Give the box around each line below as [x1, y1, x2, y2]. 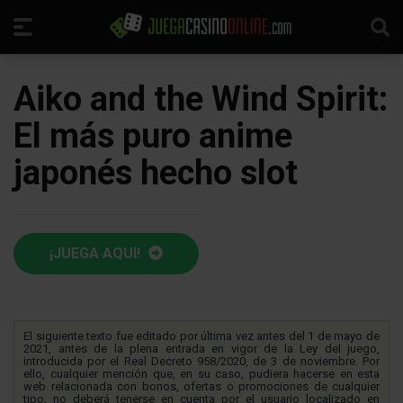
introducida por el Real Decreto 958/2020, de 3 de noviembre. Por [23, 354, 380, 368]
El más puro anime [13, 116, 292, 156]
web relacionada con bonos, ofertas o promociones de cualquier [23, 380, 380, 393]
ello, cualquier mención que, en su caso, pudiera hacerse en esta [23, 367, 380, 381]
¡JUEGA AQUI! [49, 245, 144, 262]
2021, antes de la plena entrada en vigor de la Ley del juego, [23, 342, 380, 355]
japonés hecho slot [13, 153, 298, 193]
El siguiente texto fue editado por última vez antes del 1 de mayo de [23, 329, 380, 343]
